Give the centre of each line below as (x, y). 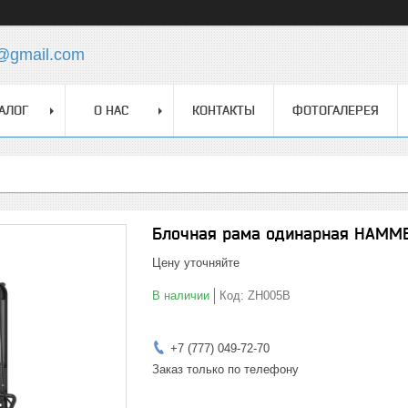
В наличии (181, 296)
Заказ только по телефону (225, 369)
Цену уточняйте (196, 263)
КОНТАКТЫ (224, 110)
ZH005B (269, 296)
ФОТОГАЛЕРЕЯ (336, 110)
